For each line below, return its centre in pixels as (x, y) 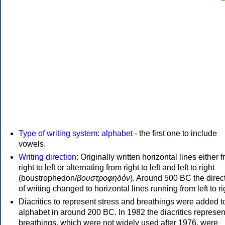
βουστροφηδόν (103, 178)
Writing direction (47, 157)
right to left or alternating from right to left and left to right (117, 168)
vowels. (32, 144)
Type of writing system (58, 134)
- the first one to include (175, 134)
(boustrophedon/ (48, 178)
